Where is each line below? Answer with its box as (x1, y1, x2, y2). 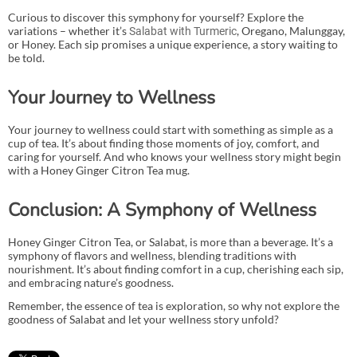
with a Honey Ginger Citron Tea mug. (8, 163, 190, 177)
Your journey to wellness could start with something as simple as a (8, 122, 333, 136)
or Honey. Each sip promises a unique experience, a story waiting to (8, 37, 338, 51)
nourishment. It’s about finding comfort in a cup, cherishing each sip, (8, 261, 343, 276)
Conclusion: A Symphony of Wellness (8, 197, 316, 222)
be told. (8, 50, 45, 65)
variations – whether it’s (8, 23, 129, 37)
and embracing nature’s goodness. (8, 275, 174, 289)
